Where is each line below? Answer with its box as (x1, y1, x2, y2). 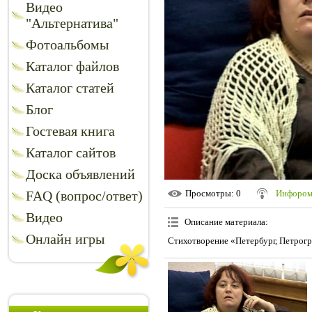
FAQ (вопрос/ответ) (26, 188, 143, 203)
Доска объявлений (26, 166, 135, 182)
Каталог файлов (26, 58, 119, 74)
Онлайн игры (26, 231, 104, 247)
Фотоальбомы (26, 37, 109, 52)
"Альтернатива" (26, 15, 118, 31)
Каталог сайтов (26, 145, 116, 160)
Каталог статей (26, 80, 114, 95)
